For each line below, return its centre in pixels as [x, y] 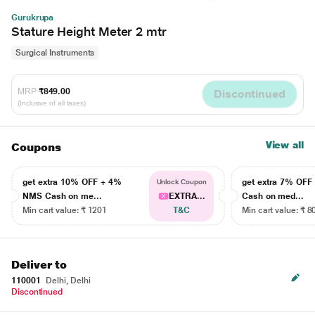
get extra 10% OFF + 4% [72, 182]
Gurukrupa [33, 18]
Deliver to [39, 265]
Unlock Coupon [181, 182]
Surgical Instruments [55, 53]
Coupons [36, 147]
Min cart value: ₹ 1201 [65, 210]
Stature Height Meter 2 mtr [89, 31]
